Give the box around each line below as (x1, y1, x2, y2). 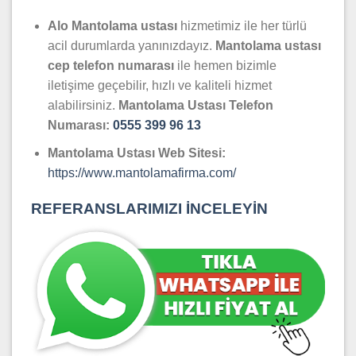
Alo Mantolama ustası (47, 19, 177, 33)
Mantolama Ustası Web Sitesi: (47, 145, 226, 160)
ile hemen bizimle (173, 59, 277, 73)
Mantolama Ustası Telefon (118, 99, 273, 113)
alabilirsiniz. (47, 99, 118, 113)
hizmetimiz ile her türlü (176, 19, 307, 33)
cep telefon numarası (47, 59, 174, 73)
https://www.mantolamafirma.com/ (47, 165, 236, 180)
